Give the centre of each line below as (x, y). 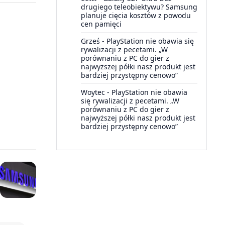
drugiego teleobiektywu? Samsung (139, 7)
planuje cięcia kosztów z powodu (136, 15)
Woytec (93, 92)
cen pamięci (101, 24)
